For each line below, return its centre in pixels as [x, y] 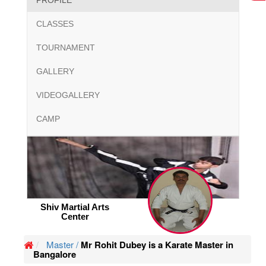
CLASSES [55, 24]
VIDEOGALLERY [68, 95]
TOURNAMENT [66, 48]
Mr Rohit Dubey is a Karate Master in [156, 245]
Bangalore [55, 254]
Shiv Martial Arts [75, 207]
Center [75, 217]
